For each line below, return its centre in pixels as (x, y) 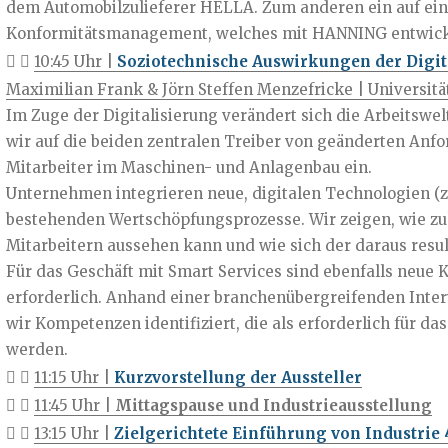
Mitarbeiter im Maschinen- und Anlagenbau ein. (188, 167)
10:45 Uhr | (75, 61)
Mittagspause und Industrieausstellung (273, 405)
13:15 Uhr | (73, 433)
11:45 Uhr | (74, 405)
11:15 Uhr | (73, 377)
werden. (36, 349)
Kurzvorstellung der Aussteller (237, 377)
